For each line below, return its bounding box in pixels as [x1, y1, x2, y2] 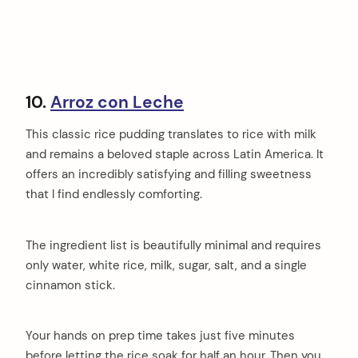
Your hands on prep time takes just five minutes [26, 328, 295, 344]
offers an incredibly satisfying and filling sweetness [26, 165, 312, 182]
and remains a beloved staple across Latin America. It [26, 145, 324, 162]
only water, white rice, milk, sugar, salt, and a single [26, 257, 307, 273]
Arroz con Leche [50, 90, 184, 113]
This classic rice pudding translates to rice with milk [26, 125, 316, 142]
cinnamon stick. [26, 276, 115, 293]
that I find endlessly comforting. [26, 185, 202, 202]
